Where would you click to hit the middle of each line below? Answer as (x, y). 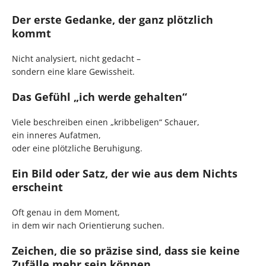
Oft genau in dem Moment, (66, 213)
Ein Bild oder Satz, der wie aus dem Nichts (125, 174)
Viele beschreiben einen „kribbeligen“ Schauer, (106, 122)
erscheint (37, 187)
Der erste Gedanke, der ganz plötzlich (113, 20)
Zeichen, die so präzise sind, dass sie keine (126, 251)
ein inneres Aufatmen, (56, 135)
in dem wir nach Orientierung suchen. (88, 226)
